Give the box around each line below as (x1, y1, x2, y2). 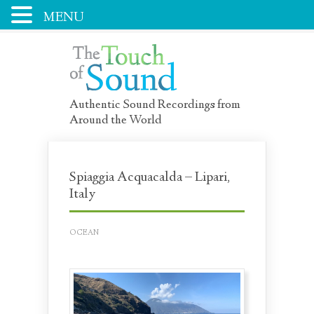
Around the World (69, 112, 162, 129)
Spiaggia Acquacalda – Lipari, (69, 168, 230, 187)
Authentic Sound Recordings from (69, 97, 240, 114)
